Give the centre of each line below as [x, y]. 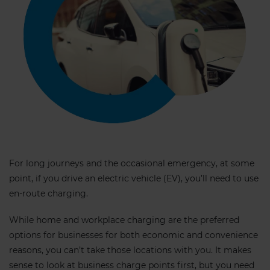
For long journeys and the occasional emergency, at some [132, 164]
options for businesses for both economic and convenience [133, 235]
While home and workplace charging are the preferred [124, 220]
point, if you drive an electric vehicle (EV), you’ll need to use [134, 179]
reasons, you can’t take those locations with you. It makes [130, 250]
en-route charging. [49, 194]
